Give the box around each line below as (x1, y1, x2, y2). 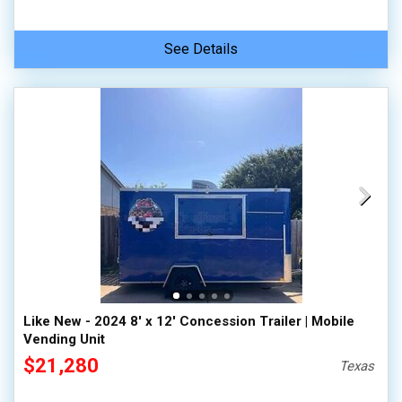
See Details (164, 40, 238, 57)
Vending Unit (23, 331, 105, 347)
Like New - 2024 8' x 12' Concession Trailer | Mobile (23, 313, 354, 329)
